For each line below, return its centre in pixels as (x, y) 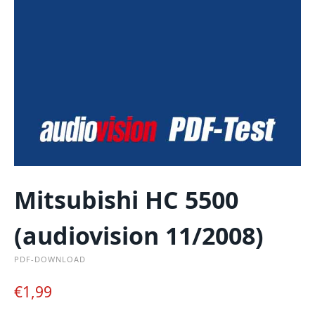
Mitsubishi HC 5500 (126, 199)
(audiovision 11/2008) (139, 235)
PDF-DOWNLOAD (50, 259)
